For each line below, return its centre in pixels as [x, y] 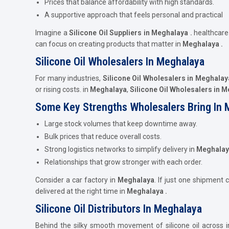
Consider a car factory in [76, 180]
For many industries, [69, 78]
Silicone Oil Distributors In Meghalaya [119, 209]
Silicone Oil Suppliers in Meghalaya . [132, 32]
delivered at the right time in [80, 191]
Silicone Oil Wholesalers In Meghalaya [120, 61]
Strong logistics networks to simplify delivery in [120, 149]
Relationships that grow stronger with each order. [123, 162]
